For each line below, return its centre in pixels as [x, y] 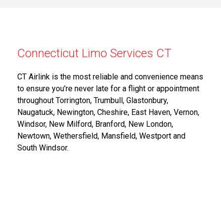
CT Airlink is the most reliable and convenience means [110, 76]
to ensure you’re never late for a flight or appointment [109, 88]
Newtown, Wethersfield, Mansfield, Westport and [102, 136]
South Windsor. [43, 147]
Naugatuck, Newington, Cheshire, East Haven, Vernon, [109, 112]
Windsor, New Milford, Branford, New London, [95, 124]
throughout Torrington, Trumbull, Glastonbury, [93, 100]
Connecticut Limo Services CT [95, 53]
